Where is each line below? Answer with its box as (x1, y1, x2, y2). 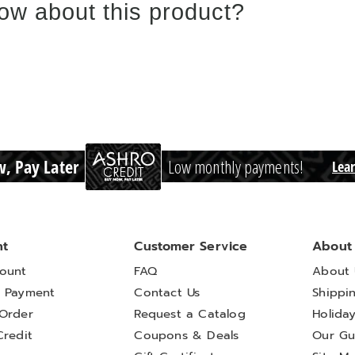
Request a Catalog (134, 305, 246, 323)
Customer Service (134, 237, 248, 255)
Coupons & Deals (134, 326, 239, 344)
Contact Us (134, 284, 200, 301)
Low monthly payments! (167, 155, 303, 178)
